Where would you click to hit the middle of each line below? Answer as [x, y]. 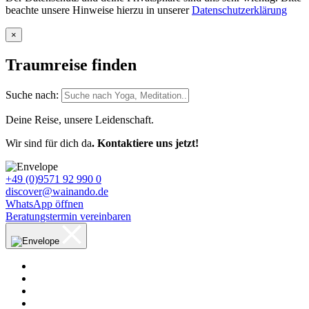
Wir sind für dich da [49, 143]
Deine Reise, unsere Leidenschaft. [80, 120]
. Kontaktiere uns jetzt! [145, 143]
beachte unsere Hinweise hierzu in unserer [99, 10]
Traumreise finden [71, 65]
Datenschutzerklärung [239, 10]
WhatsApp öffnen [44, 204]
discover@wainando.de [57, 192]
